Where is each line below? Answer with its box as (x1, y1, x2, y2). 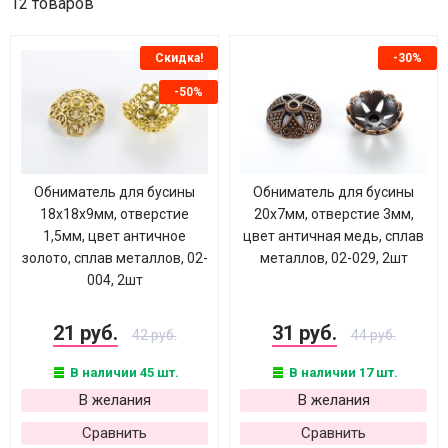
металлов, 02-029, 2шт (259, 250, 408, 266)
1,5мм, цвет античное (43, 228, 186, 244)
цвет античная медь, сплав (243, 228, 424, 244)
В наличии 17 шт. (285, 365, 398, 380)
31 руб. (271, 321, 337, 345)
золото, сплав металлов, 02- (21, 250, 208, 266)
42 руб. (131, 327, 177, 343)
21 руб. (52, 321, 118, 345)
